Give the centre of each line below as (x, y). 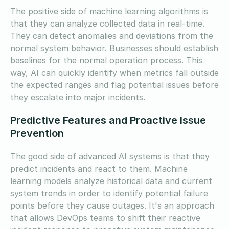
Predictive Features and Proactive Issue (108, 120)
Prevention (37, 133)
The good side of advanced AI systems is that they (110, 156)
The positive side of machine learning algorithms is (109, 11)
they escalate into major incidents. (78, 97)
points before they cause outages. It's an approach (112, 205)
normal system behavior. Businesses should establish (114, 48)
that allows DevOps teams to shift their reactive (105, 217)
